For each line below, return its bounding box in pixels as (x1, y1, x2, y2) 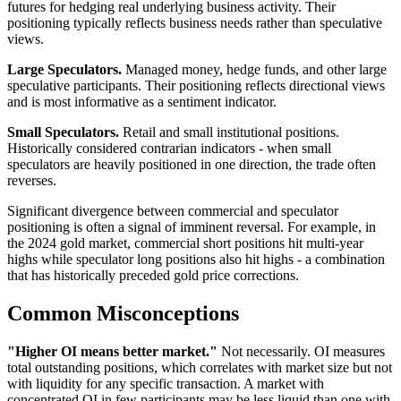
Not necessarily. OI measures (218, 343, 385, 359)
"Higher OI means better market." (7, 343, 218, 359)
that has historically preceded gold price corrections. (7, 267, 299, 283)
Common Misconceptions (7, 301, 239, 325)
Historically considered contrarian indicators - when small (7, 140, 331, 156)
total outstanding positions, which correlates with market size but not (7, 359, 392, 375)
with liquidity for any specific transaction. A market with (7, 375, 324, 391)
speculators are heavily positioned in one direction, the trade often (7, 156, 376, 172)
